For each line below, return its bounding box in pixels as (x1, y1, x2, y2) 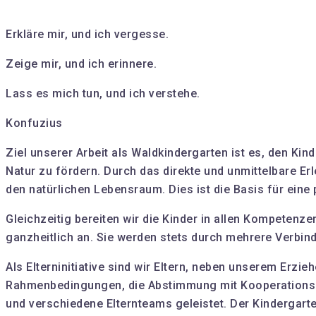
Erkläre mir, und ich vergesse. (6, 28, 169, 42)
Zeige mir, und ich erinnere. (6, 57, 157, 71)
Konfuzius (6, 116, 63, 130)
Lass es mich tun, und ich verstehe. (6, 87, 200, 101)
